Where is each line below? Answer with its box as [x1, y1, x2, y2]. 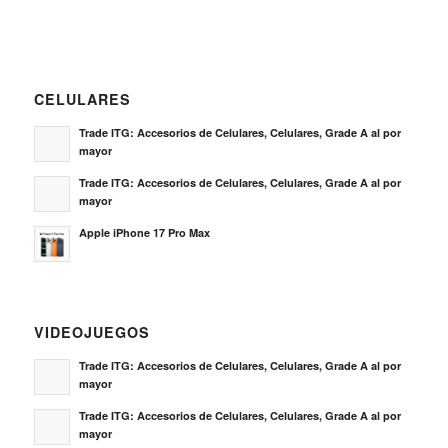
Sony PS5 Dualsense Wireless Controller [78, 324, 290, 340]
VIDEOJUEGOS [33, 188, 150, 209]
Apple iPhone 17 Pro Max [78, 91, 210, 107]
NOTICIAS [33, 421, 110, 442]
